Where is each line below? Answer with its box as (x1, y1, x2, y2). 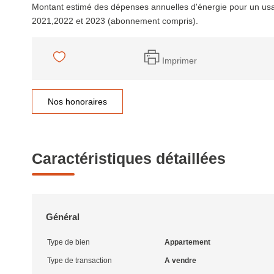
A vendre (164, 256, 196, 265)
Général (46, 212, 80, 222)
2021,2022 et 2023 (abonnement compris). (32, 16, 198, 26)
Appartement (164, 238, 210, 246)
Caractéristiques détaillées (32, 150, 226, 167)
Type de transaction (47, 256, 112, 265)
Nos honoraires (48, 97, 107, 106)
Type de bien (47, 238, 90, 246)
